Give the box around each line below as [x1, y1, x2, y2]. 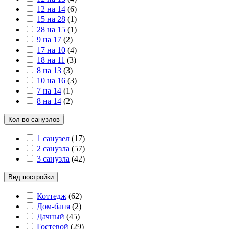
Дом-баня [37, 201, 70, 211]
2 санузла [37, 144, 70, 153]
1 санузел [37, 133, 70, 143]
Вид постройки [8, 173, 54, 181]
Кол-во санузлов [8, 115, 60, 123]
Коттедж [37, 191, 66, 200]
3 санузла [37, 154, 70, 163]
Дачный [37, 212, 64, 221]
